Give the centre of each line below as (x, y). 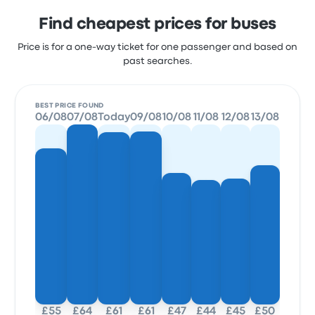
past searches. (157, 61)
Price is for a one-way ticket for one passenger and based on (157, 47)
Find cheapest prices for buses (157, 25)
